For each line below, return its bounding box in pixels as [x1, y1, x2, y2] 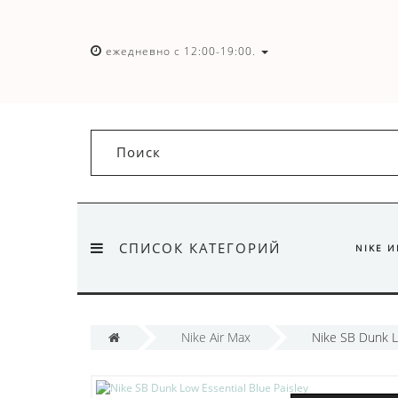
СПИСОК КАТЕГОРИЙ [119, 239, 281, 258]
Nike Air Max [181, 329, 251, 346]
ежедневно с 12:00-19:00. [106, 44, 256, 60]
